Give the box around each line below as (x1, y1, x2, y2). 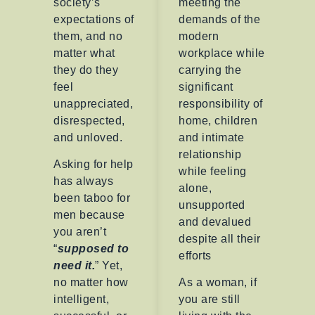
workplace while (179, 47, 265, 60)
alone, (179, 182, 212, 195)
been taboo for (53, 192, 131, 205)
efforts (179, 250, 212, 262)
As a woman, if (179, 276, 257, 289)
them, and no (53, 30, 123, 43)
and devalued (179, 216, 251, 229)
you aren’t (53, 226, 107, 238)
